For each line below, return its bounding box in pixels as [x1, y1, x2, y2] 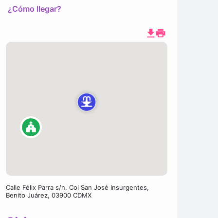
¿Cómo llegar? [7, 4, 61, 14]
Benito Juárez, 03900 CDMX [5, 191, 91, 199]
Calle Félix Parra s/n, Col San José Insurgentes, [5, 183, 149, 191]
